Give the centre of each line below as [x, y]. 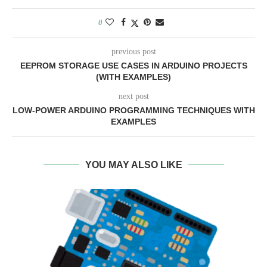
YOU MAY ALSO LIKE [133, 165]
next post [133, 97]
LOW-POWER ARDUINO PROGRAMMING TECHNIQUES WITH [133, 111]
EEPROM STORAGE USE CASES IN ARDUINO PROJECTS [133, 66]
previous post [133, 52]
